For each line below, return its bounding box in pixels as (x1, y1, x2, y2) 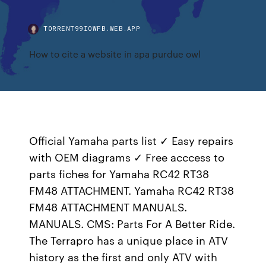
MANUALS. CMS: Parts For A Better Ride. (29, 216, 236, 231)
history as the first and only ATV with (29, 249, 218, 264)
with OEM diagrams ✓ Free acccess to (29, 149, 225, 164)
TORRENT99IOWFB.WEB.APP (43, 24, 141, 33)
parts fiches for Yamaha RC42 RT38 (29, 166, 210, 181)
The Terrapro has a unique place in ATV (29, 232, 229, 248)
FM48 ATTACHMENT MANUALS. (29, 199, 188, 214)
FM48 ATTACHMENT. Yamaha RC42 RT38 (29, 182, 235, 198)
